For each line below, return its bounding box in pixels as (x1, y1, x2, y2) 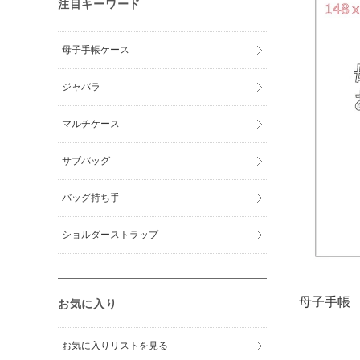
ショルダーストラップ (62, 229, 159, 241)
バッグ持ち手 (62, 192, 121, 204)
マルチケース (62, 118, 121, 130)
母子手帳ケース (62, 44, 130, 56)
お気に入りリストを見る (62, 340, 169, 352)
